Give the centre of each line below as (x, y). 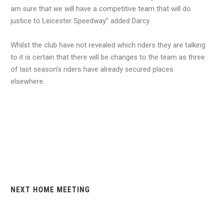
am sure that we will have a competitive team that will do (101, 8)
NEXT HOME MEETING (50, 189)
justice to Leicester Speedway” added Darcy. (81, 21)
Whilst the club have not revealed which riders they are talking (108, 45)
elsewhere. (28, 81)
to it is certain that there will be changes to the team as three (108, 57)
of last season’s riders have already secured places (92, 69)
